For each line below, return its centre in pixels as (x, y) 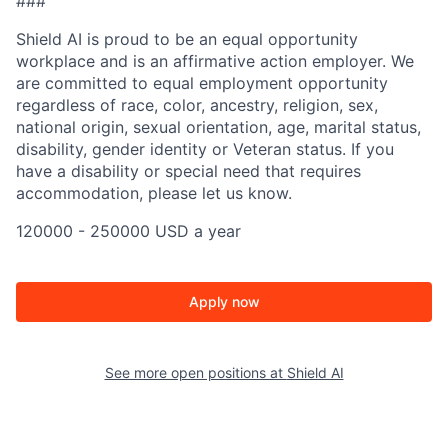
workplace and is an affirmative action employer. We (215, 61)
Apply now (224, 302)
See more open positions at (195, 373)
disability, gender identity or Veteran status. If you (205, 149)
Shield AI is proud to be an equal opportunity (187, 39)
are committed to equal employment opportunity (202, 83)
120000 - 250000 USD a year (128, 231)
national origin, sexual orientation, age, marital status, (218, 127)
